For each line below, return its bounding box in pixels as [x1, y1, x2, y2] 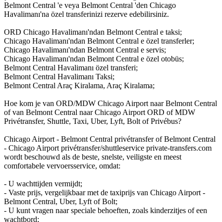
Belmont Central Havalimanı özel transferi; [4, 63, 138, 72]
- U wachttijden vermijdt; [4, 179, 82, 188]
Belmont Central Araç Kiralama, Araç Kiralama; [4, 81, 155, 90]
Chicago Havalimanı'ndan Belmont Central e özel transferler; [4, 36, 194, 45]
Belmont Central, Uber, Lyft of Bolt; [4, 197, 117, 206]
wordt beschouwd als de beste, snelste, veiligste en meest [4, 152, 181, 161]
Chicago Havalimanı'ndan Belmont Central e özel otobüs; [4, 54, 184, 63]
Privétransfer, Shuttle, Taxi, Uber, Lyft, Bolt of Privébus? [4, 116, 181, 125]
